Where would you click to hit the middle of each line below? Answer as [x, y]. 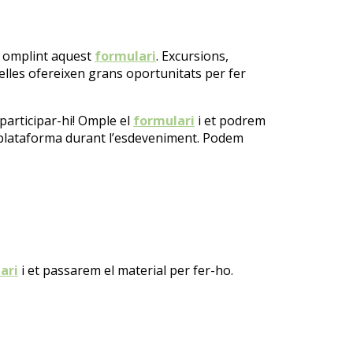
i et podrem [230, 120]
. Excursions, [192, 56]
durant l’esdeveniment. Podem [153, 137]
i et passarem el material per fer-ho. [126, 270]
